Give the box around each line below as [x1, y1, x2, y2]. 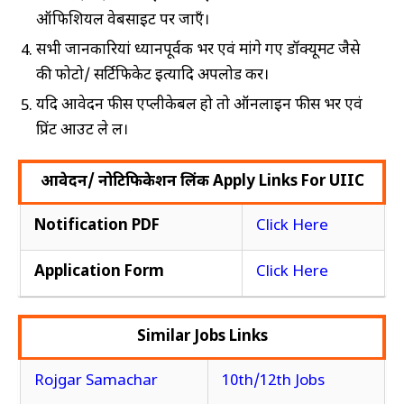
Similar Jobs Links [136, 327, 268, 348]
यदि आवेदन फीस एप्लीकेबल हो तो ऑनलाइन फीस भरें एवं [36, 95, 363, 115]
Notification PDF [34, 216, 160, 237]
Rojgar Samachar [34, 372, 158, 392]
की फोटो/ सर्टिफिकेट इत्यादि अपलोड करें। [36, 65, 269, 86]
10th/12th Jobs [222, 372, 325, 392]
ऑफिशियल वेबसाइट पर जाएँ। [36, 10, 209, 31]
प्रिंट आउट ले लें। [36, 121, 132, 141]
